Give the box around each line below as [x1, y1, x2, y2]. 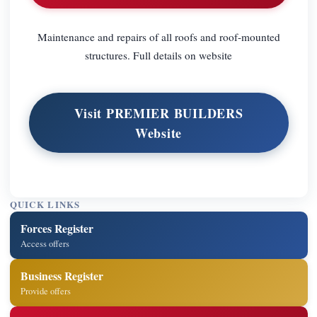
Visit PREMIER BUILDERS [74, 103, 243, 122]
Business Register [21, 267, 104, 284]
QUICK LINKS [9, 198, 81, 212]
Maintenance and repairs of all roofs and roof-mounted [37, 29, 280, 44]
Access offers [21, 237, 70, 250]
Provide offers [21, 284, 71, 297]
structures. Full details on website [85, 47, 232, 62]
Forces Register [21, 219, 94, 236]
